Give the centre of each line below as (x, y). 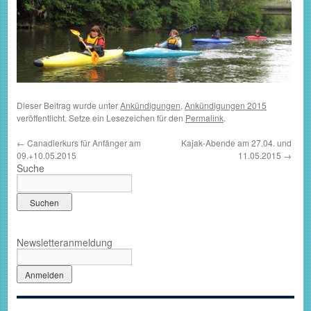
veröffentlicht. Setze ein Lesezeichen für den (101, 118)
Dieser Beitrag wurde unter (68, 106)
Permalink (204, 118)
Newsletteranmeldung (65, 243)
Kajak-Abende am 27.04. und (236, 143)
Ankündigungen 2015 (226, 106)
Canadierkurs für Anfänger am (83, 143)
